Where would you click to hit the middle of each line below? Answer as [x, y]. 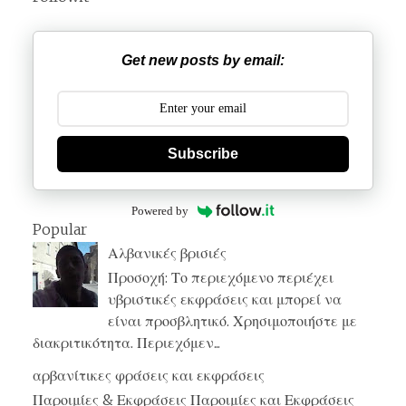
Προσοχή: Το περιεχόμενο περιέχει [221, 278]
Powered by [159, 210]
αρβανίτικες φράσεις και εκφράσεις [149, 376]
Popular [60, 229]
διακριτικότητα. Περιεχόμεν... [126, 343]
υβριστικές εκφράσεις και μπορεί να [225, 300]
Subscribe [203, 154]
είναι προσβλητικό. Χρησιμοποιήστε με [233, 321]
